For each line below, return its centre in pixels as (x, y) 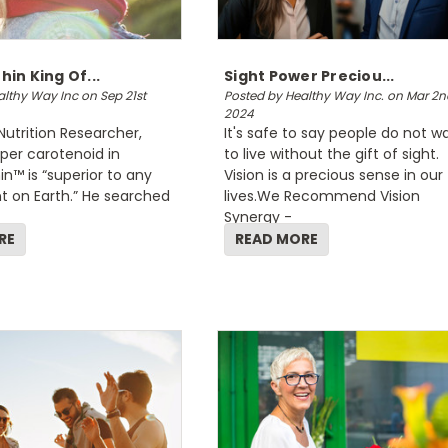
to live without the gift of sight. (331, 154)
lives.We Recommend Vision (322, 196)
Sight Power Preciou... (309, 76)
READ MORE (276, 239)
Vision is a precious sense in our (333, 175)
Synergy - (258, 217)
